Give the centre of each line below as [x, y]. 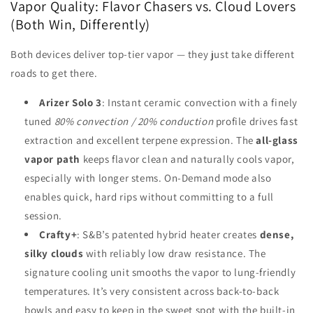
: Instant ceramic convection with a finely [200, 103]
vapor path [52, 159]
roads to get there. [54, 73]
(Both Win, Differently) [80, 24]
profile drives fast [256, 122]
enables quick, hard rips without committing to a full [149, 197]
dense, [277, 235]
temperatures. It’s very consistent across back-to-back [152, 291]
